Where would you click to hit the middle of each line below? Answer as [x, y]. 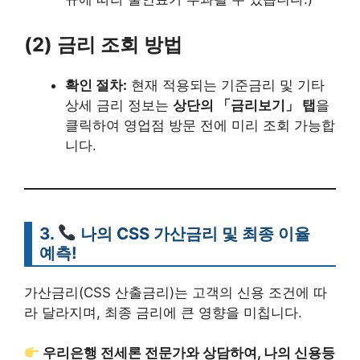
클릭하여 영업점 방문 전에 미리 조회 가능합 [200, 125]
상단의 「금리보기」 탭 [244, 105]
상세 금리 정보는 [119, 105]
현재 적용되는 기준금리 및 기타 [226, 85]
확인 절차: [96, 85]
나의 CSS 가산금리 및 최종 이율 [196, 233]
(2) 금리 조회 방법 [103, 44]
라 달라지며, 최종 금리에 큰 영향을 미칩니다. [163, 312]
